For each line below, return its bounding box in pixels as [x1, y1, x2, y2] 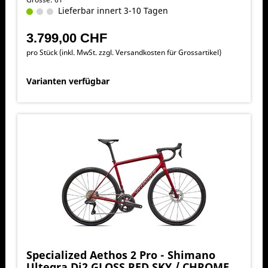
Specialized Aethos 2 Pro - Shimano [26, 247, 215, 262]
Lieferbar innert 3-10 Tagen [53, 4, 168, 16]
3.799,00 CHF [26, 30, 107, 45]
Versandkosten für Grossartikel [115, 47, 219, 57]
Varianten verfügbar [26, 75, 109, 87]
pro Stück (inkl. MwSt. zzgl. [26, 47, 115, 57]
